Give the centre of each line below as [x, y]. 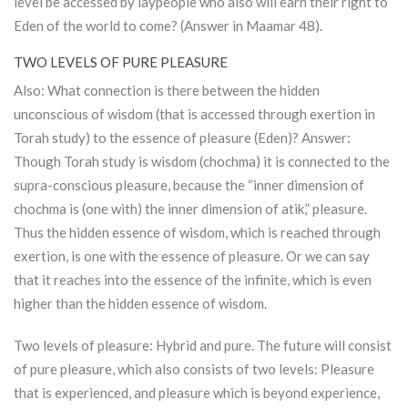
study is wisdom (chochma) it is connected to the [245, 162]
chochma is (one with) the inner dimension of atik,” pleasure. [190, 209]
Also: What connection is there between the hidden [167, 91]
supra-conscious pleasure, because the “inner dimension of [189, 185]
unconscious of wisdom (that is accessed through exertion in [194, 114]
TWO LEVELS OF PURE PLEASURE [121, 62]
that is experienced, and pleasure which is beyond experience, [197, 393]
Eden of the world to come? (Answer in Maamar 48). [168, 26]
